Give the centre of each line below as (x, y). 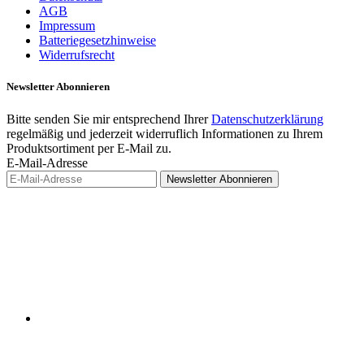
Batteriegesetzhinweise (97, 41)
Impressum (67, 26)
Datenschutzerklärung (267, 119)
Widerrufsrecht (77, 55)
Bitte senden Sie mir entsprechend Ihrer (109, 119)
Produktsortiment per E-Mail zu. (89, 148)
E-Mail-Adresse (47, 162)
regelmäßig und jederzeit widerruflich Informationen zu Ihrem (165, 133)
